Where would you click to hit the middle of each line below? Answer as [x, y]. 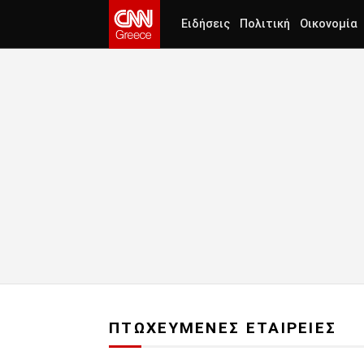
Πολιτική [265, 24]
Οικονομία [329, 24]
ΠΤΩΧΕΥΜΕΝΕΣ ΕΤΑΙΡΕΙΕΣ [223, 328]
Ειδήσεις [206, 24]
